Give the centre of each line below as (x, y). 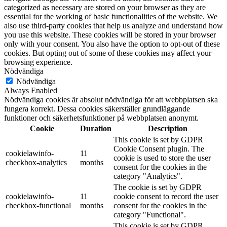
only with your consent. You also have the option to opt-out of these (112, 44)
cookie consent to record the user (166, 197)
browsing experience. (38, 62)
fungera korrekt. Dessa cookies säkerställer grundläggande (97, 109)
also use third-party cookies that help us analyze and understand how (113, 26)
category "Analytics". (148, 176)
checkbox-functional (38, 206)
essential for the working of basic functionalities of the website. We (111, 17)
